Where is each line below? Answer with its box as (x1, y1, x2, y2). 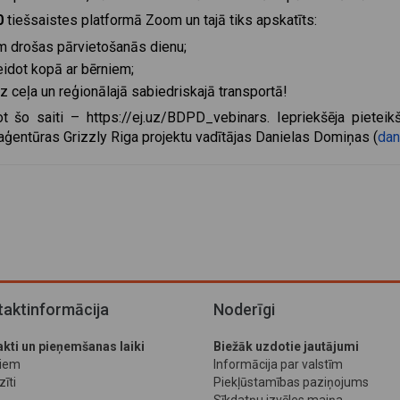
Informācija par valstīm (213, 357, 343, 371)
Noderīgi (213, 300, 275, 319)
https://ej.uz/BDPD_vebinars (86, 109, 267, 126)
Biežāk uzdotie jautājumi (213, 339, 359, 354)
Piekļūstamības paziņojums (213, 375, 369, 389)
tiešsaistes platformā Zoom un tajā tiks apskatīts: (4, 12, 317, 29)
